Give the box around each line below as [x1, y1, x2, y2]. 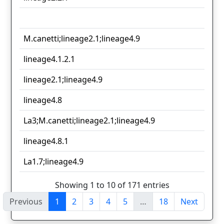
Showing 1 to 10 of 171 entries [54, 179, 169, 190]
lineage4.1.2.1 [23, 53, 75, 65]
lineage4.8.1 [23, 135, 68, 147]
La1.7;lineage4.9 [23, 156, 83, 167]
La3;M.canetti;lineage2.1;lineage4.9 [23, 115, 155, 126]
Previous [9, 195, 42, 207]
